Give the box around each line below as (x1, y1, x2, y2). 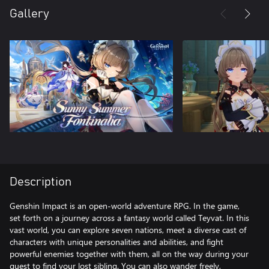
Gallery (10, 8, 49, 20)
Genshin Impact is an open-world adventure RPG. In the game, (10, 200, 240, 212)
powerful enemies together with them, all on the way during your (10, 248, 249, 260)
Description (10, 176, 71, 189)
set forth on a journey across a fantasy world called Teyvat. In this (10, 212, 249, 224)
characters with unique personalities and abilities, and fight (10, 236, 223, 248)
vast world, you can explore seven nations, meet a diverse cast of (10, 224, 246, 236)
